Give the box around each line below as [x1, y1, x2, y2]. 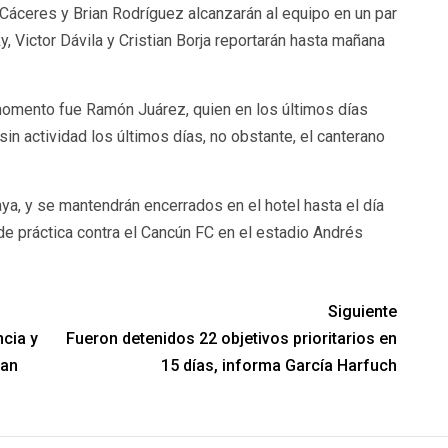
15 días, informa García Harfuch [161, 356, 398, 376]
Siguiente [328, 302, 398, 322]
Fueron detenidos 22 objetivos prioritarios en [66, 329, 398, 349]
